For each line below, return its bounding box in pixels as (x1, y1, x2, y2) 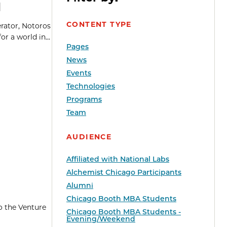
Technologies (66, 82, 115, 91)
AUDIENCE (66, 132, 112, 142)
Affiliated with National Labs (66, 155, 169, 164)
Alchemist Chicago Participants (66, 168, 181, 177)
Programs (66, 95, 102, 104)
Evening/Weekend (66, 214, 135, 224)
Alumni (66, 181, 93, 191)
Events (66, 68, 91, 78)
